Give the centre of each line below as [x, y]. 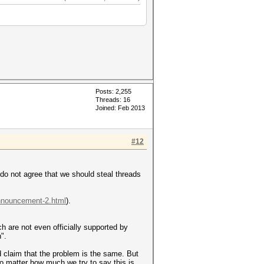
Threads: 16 [113, 100]
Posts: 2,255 [113, 91]
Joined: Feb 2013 [120, 108]
